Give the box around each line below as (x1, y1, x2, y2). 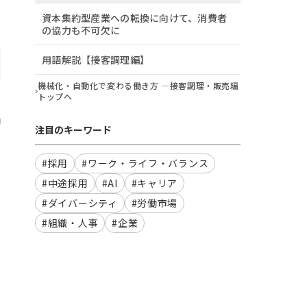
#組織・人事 (42, 215, 99, 230)
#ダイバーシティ (42, 195, 118, 210)
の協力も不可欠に (42, 23, 121, 37)
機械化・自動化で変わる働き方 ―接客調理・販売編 (38, 79, 239, 91)
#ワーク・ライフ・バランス (82, 156, 209, 170)
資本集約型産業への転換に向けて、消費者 (42, 11, 228, 25)
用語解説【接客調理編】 (42, 53, 150, 66)
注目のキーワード (35, 122, 112, 136)
